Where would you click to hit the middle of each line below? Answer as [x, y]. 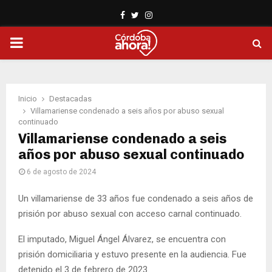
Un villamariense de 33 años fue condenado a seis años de [136, 198]
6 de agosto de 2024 [61, 172]
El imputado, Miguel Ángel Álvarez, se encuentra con [122, 239]
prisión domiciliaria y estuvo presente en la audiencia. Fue [132, 254]
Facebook [143, 15]
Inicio [28, 99]
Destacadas [70, 99]
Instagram [171, 15]
